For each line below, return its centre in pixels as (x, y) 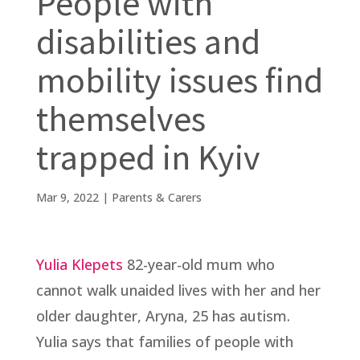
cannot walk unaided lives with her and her (178, 290)
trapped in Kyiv (148, 157)
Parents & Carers (156, 197)
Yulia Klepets (79, 264)
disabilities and (148, 41)
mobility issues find (179, 80)
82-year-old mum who (198, 264)
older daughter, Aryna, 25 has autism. (163, 315)
